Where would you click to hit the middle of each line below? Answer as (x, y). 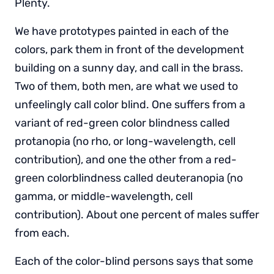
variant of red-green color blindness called (122, 123)
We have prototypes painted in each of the (122, 31)
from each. (42, 233)
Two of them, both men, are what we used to (126, 86)
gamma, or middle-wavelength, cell (104, 196)
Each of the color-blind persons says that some (134, 261)
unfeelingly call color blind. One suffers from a (130, 104)
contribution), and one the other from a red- (126, 159)
